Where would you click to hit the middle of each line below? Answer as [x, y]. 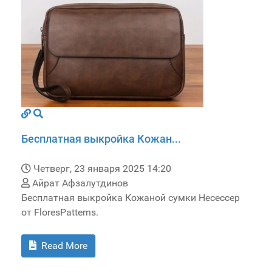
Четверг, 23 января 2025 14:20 [102, 169]
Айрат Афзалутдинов [79, 183]
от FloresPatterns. [60, 212]
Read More [63, 246]
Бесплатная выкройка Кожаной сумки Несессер [131, 198]
